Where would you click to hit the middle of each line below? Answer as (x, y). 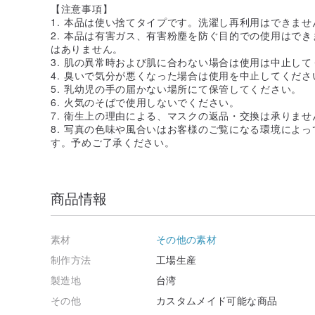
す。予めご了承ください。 (113, 142)
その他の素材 (187, 239)
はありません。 (87, 48)
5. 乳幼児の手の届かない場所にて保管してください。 (176, 88)
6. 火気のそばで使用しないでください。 (145, 102)
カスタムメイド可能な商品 (217, 300)
